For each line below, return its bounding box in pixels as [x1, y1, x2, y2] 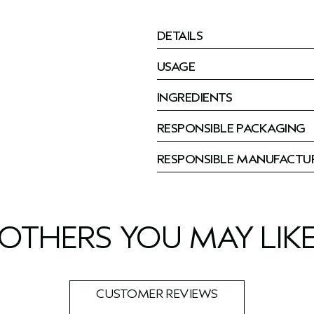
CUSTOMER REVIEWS [96, 287, 218, 301]
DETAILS [157, 29, 203, 43]
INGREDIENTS [157, 90, 233, 105]
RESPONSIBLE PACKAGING [157, 121, 306, 136]
